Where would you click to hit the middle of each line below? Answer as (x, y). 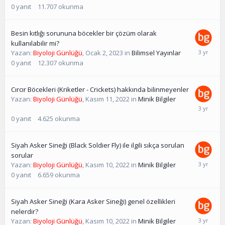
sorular (22, 155)
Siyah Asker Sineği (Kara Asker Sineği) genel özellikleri (93, 202)
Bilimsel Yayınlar (156, 53)
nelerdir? (25, 212)
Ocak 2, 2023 (104, 53)
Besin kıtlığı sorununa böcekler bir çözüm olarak (84, 33)
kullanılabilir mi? (35, 43)
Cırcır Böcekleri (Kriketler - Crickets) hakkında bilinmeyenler (100, 90)
